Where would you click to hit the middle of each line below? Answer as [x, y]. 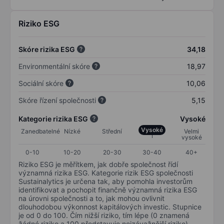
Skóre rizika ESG [47, 49]
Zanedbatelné [40, 131]
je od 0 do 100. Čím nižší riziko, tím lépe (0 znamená [104, 215]
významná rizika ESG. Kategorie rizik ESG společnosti [106, 172]
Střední [112, 131]
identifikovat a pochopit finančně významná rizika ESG [108, 189]
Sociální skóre [41, 83]
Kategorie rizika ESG [53, 118]
